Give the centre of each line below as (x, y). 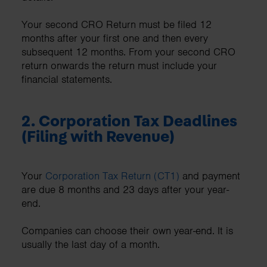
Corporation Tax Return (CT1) (112, 176)
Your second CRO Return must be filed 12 (117, 24)
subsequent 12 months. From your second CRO (128, 52)
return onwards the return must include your (119, 65)
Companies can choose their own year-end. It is (127, 230)
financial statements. (68, 79)
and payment (210, 176)
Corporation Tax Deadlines (138, 121)
